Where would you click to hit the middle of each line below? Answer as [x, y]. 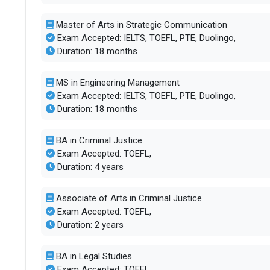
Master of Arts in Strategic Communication [140, 24]
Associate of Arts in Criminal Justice [127, 198]
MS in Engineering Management [116, 82]
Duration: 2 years [89, 224]
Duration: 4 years [89, 167]
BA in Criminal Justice [98, 140]
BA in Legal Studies [93, 256]
